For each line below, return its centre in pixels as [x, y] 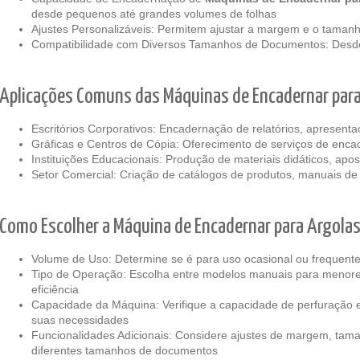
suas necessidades [80, 320]
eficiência [55, 289]
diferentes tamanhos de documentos [125, 350]
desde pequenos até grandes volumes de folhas [154, 14]
